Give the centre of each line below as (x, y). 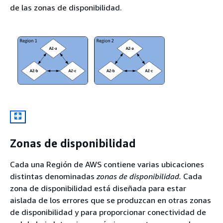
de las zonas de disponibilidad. (66, 7)
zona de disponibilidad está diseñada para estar (98, 188)
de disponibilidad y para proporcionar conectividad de (108, 212)
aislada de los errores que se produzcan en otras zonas (111, 200)
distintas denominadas (53, 176)
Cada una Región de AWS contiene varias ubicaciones (107, 164)
